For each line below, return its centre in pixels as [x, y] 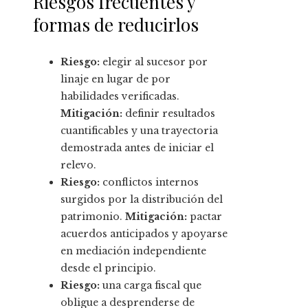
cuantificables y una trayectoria [139, 131]
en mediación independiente [133, 251]
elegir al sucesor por [154, 62]
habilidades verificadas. [120, 97]
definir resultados [169, 114]
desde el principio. [108, 268]
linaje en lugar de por [115, 79]
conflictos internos [149, 183]
